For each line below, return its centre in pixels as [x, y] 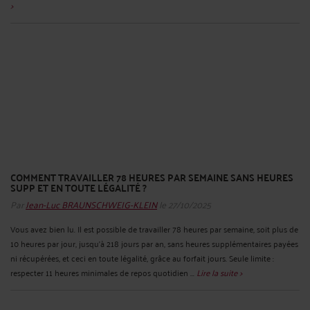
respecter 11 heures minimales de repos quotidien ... [103, 273]
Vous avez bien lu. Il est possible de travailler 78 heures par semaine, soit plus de [154, 229]
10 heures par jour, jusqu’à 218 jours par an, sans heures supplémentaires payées [154, 244]
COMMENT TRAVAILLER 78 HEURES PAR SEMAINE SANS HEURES [152, 177]
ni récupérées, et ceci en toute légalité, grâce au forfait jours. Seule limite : [142, 258]
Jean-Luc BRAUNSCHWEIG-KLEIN [91, 204]
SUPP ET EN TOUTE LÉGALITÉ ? [79, 188]
